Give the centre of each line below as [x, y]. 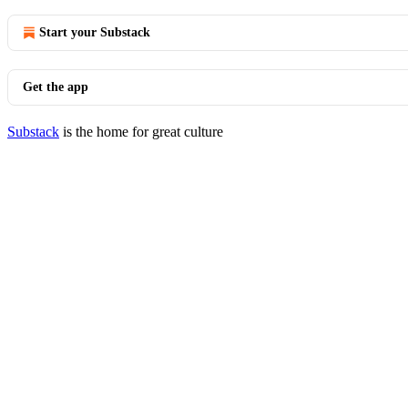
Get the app [56, 87]
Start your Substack [95, 32]
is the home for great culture [141, 132]
